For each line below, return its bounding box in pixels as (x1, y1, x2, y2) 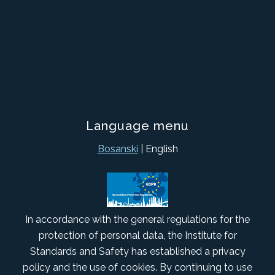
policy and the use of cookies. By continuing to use (23, 261, 252, 273)
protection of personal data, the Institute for (38, 229, 237, 241)
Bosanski (97, 143, 138, 155)
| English (137, 143, 178, 155)
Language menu (86, 118, 189, 134)
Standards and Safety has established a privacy (29, 245, 246, 257)
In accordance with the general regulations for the (25, 213, 250, 225)
